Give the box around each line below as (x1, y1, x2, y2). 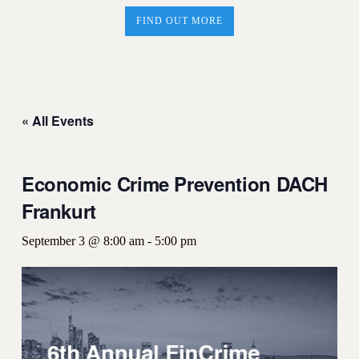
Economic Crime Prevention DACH (21, 170, 329, 198)
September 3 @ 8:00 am (21, 234, 144, 248)
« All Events (21, 111, 94, 131)
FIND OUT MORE (135, 15, 223, 27)
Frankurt (21, 197, 96, 225)
